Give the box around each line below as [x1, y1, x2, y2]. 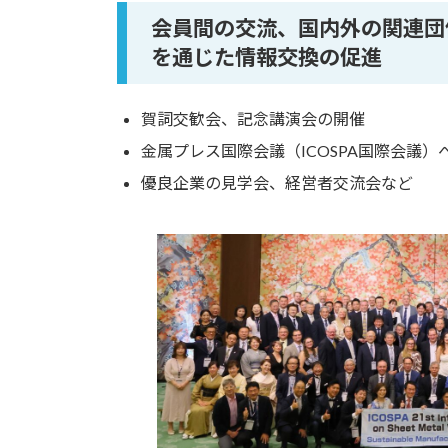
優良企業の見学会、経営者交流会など [141, 172, 413, 192]
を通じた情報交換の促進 [151, 44, 382, 71]
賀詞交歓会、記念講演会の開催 [141, 108, 365, 128]
